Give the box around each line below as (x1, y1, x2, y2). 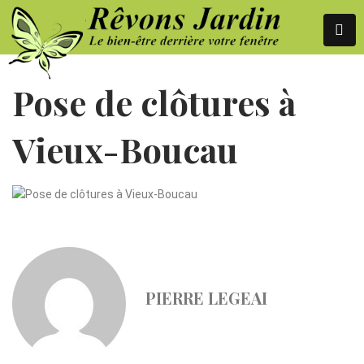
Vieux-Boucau (12, 127, 238, 172)
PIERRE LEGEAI (145, 287, 267, 309)
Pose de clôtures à (12, 80, 296, 125)
